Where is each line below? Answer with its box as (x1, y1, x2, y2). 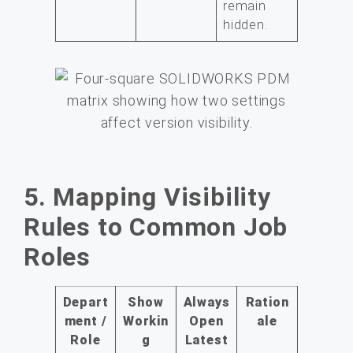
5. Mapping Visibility (24, 181, 271, 212)
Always (183, 294, 230, 310)
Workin (123, 313, 169, 329)
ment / (64, 313, 107, 329)
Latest (184, 332, 229, 347)
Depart (62, 294, 109, 310)
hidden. (223, 17, 268, 33)
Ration (245, 294, 289, 310)
